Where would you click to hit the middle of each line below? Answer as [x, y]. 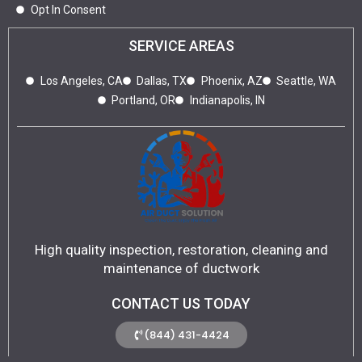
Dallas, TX [162, 81]
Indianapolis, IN [227, 101]
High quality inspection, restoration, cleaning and [181, 250]
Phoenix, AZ [232, 81]
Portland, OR [143, 101]
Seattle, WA [306, 81]
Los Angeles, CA [81, 81]
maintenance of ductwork [181, 269]
